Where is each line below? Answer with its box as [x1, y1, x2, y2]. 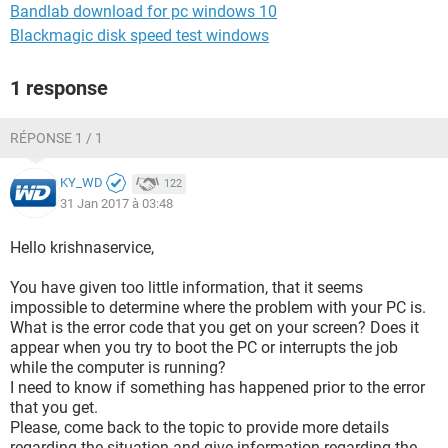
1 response [10, 76, 108, 100]
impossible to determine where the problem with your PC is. [10, 298, 426, 317]
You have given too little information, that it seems [10, 278, 363, 297]
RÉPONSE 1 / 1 [10, 130, 103, 146]
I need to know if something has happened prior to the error [10, 378, 425, 397]
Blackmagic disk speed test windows [10, 26, 269, 45]
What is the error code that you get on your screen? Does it [10, 318, 419, 337]
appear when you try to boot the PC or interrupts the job [10, 338, 398, 357]
